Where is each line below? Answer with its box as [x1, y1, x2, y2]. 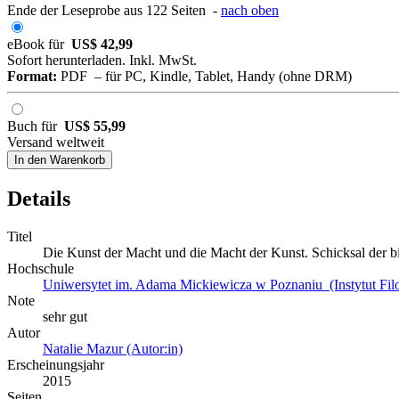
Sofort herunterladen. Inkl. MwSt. [7, 52, 197, 68]
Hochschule [7, 260, 74, 276]
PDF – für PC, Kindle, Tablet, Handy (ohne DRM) [57, 68, 352, 84]
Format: [7, 68, 57, 84]
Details [7, 186, 70, 210]
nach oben [221, 2, 279, 18]
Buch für [7, 118, 64, 134]
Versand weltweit [7, 134, 104, 150]
